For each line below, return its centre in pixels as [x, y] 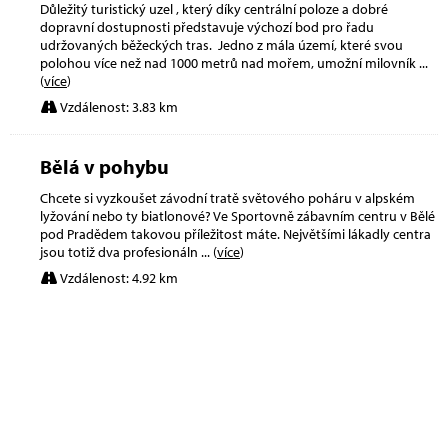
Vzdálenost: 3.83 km [117, 106]
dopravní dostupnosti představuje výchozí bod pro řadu [207, 26]
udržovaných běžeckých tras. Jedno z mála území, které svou [221, 44]
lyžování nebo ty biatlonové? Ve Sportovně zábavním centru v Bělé [237, 215]
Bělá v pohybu [104, 166]
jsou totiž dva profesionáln [120, 251]
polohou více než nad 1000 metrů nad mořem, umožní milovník [229, 62]
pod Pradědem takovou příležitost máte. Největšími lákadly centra [235, 233]
